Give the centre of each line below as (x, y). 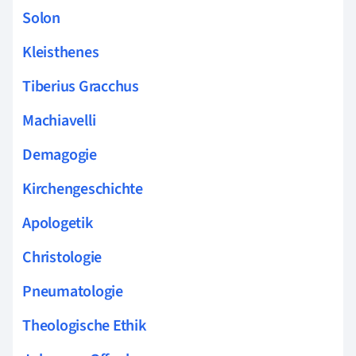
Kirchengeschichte (83, 189)
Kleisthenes (61, 52)
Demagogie (60, 155)
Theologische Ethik (84, 325)
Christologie (62, 257)
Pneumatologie (73, 291)
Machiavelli (59, 120)
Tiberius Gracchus (81, 86)
